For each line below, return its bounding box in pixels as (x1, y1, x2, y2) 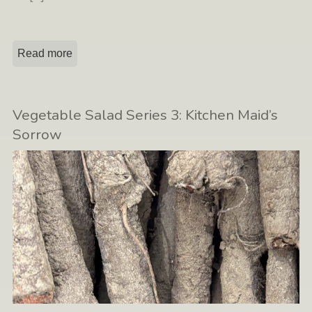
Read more (17, 47, 73, 60)
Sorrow (13, 125, 62, 145)
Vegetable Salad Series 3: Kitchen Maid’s (13, 105, 279, 125)
